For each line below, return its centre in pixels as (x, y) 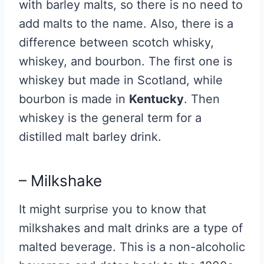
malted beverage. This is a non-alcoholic (132, 247)
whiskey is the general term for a (110, 118)
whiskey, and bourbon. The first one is (126, 62)
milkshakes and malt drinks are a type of (131, 228)
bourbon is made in (74, 99)
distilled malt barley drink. (90, 137)
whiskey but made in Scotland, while (121, 80)
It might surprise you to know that (113, 209)
